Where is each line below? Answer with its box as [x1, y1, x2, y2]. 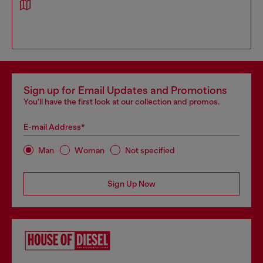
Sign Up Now [107, 179, 156, 188]
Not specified [125, 145, 175, 155]
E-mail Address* [23, 122, 85, 131]
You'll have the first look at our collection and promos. [23, 97, 220, 106]
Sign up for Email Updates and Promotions [23, 85, 227, 96]
